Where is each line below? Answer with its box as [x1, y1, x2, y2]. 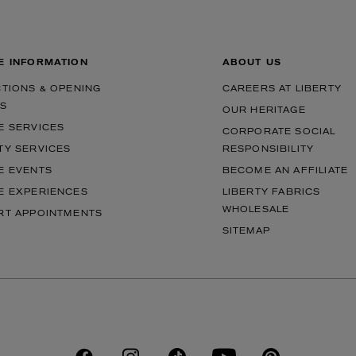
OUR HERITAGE [222, 106, 306, 115]
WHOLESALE [222, 206, 290, 215]
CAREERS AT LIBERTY [222, 85, 342, 94]
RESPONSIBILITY [222, 145, 315, 154]
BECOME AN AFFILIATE [222, 167, 349, 176]
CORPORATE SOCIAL [222, 128, 336, 137]
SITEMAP [222, 227, 270, 236]
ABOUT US [222, 59, 282, 68]
